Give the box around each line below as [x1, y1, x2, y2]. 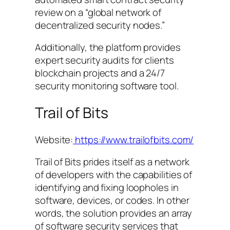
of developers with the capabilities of [35, 168, 193, 182]
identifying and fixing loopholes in [35, 181, 179, 195]
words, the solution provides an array [35, 206, 193, 220]
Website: [35, 132, 73, 146]
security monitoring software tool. [35, 79, 179, 93]
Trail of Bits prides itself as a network [35, 155, 189, 169]
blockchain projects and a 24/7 [35, 66, 165, 80]
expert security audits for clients [35, 53, 174, 67]
